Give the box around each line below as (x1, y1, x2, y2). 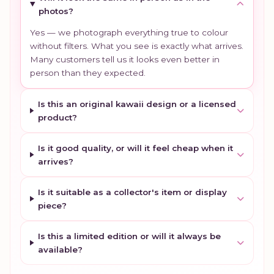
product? (37, 112, 77, 122)
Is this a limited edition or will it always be (38, 231, 221, 241)
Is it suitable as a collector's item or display (38, 187, 228, 197)
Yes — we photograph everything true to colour (30, 27, 228, 37)
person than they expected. (30, 67, 146, 78)
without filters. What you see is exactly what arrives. (30, 40, 243, 51)
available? (38, 244, 83, 254)
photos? (38, 6, 73, 16)
